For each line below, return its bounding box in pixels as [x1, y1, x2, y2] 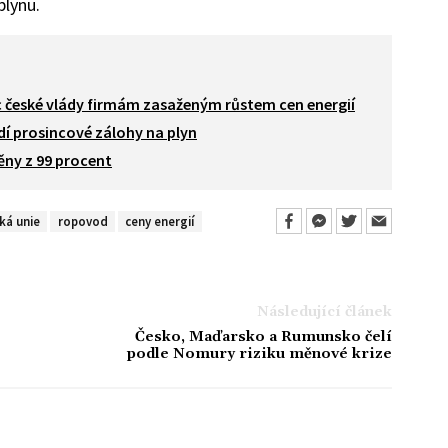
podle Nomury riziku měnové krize [127, 344, 392, 363]
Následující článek [257, 302, 392, 321]
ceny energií [125, 213, 195, 230]
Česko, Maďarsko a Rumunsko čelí [135, 327, 392, 346]
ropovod [57, 213, 108, 230]
